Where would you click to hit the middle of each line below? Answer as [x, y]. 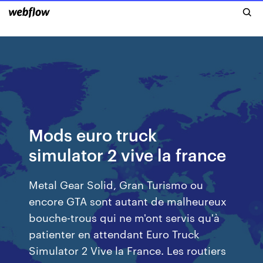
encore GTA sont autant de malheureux [128, 200]
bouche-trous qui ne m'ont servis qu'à [124, 217]
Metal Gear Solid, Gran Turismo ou [116, 184]
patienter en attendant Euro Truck [114, 233]
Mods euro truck [93, 134]
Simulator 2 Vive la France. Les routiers [128, 250]
